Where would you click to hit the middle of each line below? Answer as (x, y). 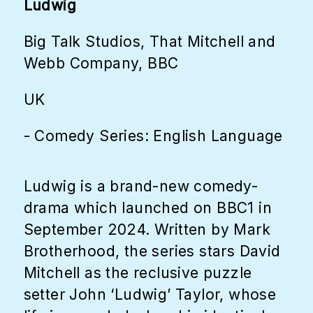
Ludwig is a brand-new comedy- (141, 186)
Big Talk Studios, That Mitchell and (150, 41)
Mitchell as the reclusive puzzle (138, 272)
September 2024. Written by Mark (147, 229)
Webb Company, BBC (101, 63)
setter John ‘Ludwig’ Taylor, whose (150, 294)
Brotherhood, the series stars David (152, 251)
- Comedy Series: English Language (153, 136)
